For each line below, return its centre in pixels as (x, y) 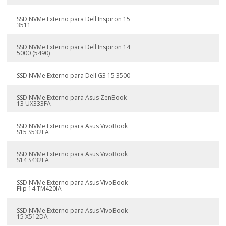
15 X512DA (33, 217)
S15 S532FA (33, 132)
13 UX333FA (34, 104)
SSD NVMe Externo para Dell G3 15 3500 (74, 75)
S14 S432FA (33, 160)
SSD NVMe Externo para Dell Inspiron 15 (74, 19)
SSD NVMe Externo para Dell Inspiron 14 (74, 47)
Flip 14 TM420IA (39, 188)
